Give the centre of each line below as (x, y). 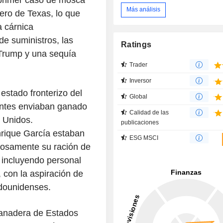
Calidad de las (149, 112)
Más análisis (144, 10)
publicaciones (140, 122)
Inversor (141, 80)
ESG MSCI (144, 138)
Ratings (136, 44)
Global (139, 96)
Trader (139, 64)
